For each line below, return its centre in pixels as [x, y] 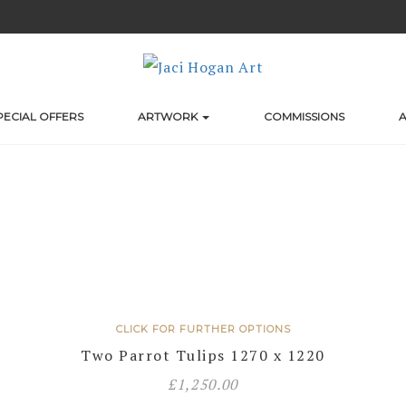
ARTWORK [169, 116]
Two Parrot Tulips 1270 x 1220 [203, 355]
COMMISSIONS [304, 116]
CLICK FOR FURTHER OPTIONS [203, 329]
